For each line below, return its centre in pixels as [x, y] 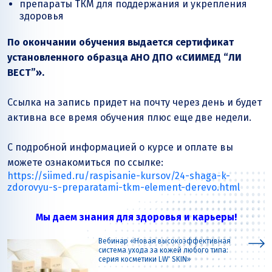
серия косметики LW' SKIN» [144, 260]
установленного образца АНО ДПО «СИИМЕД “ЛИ [124, 58]
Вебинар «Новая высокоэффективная [165, 241]
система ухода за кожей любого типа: [163, 250]
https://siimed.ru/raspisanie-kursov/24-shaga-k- [119, 176]
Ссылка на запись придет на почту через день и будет [134, 103]
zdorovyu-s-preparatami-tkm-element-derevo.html [124, 188]
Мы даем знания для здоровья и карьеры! [136, 217]
